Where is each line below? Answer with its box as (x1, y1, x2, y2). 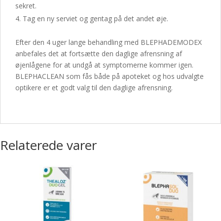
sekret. (15, 1, 37, 10)
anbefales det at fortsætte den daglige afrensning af (15, 49, 182, 58)
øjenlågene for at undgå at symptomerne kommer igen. (15, 60, 193, 70)
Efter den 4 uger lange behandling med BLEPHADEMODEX (15, 37, 202, 47)
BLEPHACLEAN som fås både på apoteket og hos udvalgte (15, 72, 204, 81)
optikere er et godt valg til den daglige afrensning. (15, 83, 173, 92)
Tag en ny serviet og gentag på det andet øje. (23, 14, 168, 23)
